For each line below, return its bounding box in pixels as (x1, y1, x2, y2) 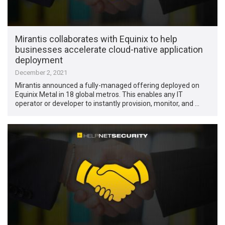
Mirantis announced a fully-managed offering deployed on (15, 81, 200, 90)
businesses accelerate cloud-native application (15, 44, 203, 55)
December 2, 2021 (15, 69, 68, 77)
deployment (15, 55, 63, 66)
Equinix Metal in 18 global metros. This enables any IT (15, 90, 183, 99)
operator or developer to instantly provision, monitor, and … (15, 99, 200, 108)
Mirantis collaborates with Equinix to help (15, 34, 178, 45)
